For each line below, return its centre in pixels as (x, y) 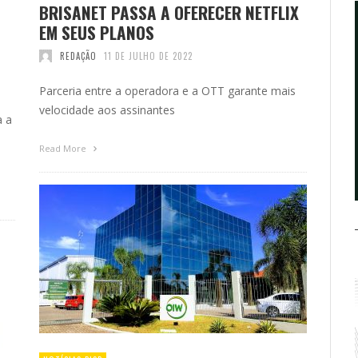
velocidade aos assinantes (107, 109)
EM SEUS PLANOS (97, 32)
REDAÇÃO (78, 56)
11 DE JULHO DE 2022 (148, 56)
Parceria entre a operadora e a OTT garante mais (167, 90)
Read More (64, 148)
